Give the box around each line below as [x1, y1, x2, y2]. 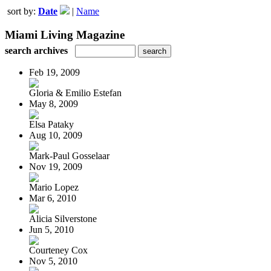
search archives [5, 45, 68, 56]
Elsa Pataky [29, 119, 74, 129]
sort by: [7, 6, 38, 16]
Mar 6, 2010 [29, 192, 76, 203]
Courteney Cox [29, 244, 88, 255]
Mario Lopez [29, 181, 79, 192]
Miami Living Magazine [5, 28, 125, 41]
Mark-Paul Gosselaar [29, 150, 109, 161]
